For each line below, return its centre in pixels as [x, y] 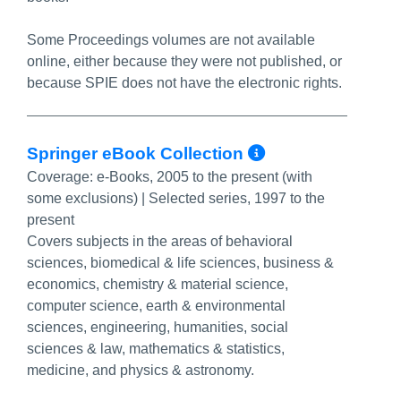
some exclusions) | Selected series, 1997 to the [176, 198]
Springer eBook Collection [137, 154]
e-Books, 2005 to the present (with [205, 177]
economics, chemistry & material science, [158, 284]
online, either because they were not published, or [184, 61]
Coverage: [62, 177]
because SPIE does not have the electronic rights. [186, 83]
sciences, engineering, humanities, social [158, 327]
